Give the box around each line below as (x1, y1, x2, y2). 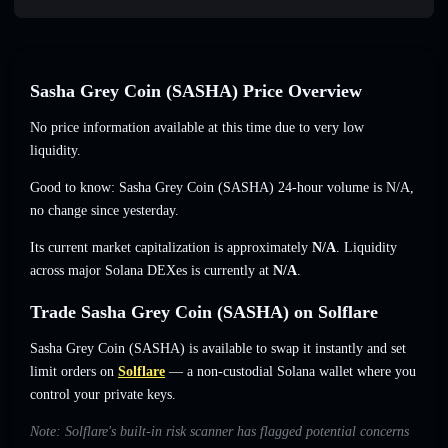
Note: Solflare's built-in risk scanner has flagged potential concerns (30, 424, 409, 440)
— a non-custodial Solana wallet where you (165, 364, 416, 380)
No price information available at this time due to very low (30, 120, 364, 136)
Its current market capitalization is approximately (30, 240, 312, 256)
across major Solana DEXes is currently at (30, 263, 273, 279)
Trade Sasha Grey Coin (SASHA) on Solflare (30, 302, 378, 323)
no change (30, 203, 87, 219)
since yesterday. (87, 203, 179, 219)
